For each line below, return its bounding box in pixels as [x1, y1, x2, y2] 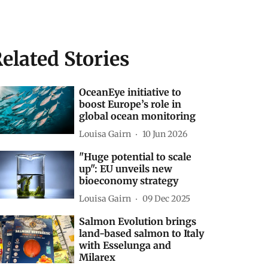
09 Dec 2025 [142, 193, 191, 204]
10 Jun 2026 [142, 128, 188, 139]
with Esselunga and [79, 239, 172, 251]
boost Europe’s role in [79, 98, 182, 110]
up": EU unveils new [79, 163, 173, 175]
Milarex [79, 251, 116, 263]
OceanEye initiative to [79, 86, 182, 98]
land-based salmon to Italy [79, 227, 205, 239]
